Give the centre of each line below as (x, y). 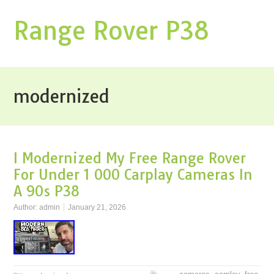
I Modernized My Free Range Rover (130, 158)
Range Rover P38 (112, 31)
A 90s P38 (47, 191)
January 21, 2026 (97, 207)
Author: (27, 207)
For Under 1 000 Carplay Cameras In (133, 175)
